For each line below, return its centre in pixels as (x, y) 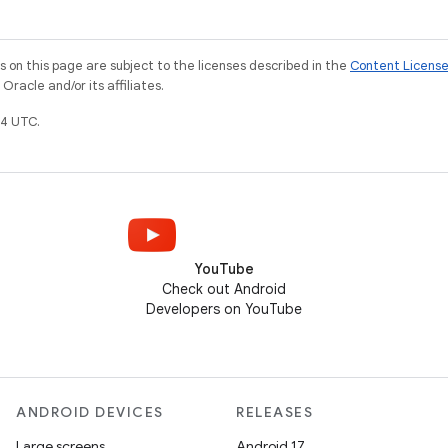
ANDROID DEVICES (90, 412)
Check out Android (224, 289)
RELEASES (274, 412)
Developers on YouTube (224, 309)
